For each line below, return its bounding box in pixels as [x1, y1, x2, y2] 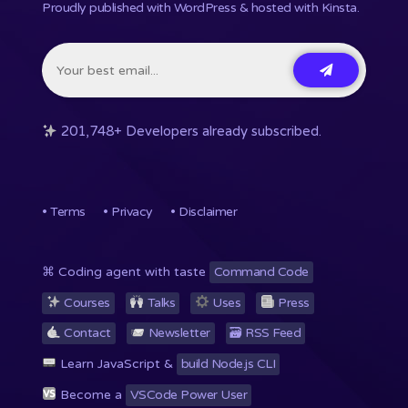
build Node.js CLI [180, 355, 276, 372]
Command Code [213, 264, 309, 280]
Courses [60, 294, 110, 311]
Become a [56, 386, 126, 403]
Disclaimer [178, 204, 237, 220]
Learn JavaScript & [56, 355, 177, 372]
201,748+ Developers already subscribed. [57, 123, 322, 140]
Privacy [111, 204, 153, 220]
